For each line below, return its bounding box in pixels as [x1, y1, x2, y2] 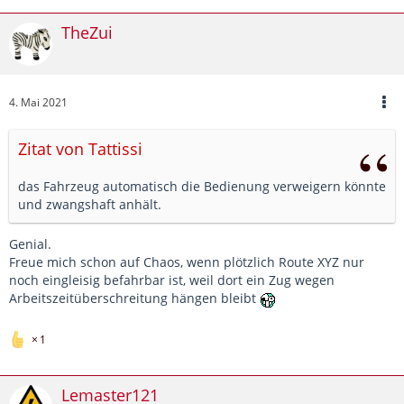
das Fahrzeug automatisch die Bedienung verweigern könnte [18, 178, 386, 196]
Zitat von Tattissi [18, 138, 142, 161]
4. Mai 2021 [9, 95, 68, 111]
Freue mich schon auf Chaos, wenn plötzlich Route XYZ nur [9, 253, 364, 271]
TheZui [61, 22, 113, 44]
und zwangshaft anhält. [18, 196, 161, 214]
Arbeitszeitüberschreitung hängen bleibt [9, 289, 260, 308]
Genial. [9, 235, 51, 253]
